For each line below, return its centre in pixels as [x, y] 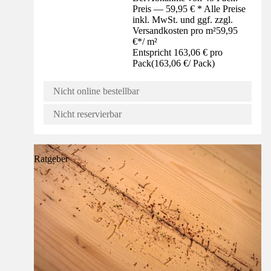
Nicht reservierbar [87, 114]
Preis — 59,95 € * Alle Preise [189, 9]
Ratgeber [51, 159]
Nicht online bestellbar [96, 91]
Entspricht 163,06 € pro [178, 53]
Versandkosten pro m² [175, 31]
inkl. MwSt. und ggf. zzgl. [183, 20]
